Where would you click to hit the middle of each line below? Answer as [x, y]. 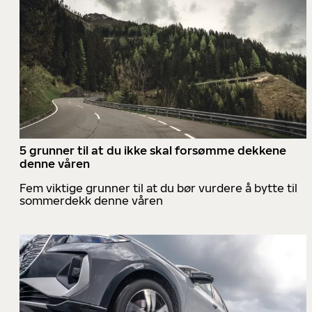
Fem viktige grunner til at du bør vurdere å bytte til [158, 188]
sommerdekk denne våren [91, 200]
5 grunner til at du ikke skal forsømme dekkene [153, 150]
